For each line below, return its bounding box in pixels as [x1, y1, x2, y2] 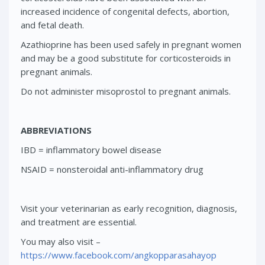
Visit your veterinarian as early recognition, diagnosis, [21, 202, 237, 214]
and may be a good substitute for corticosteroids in [21, 51, 231, 64]
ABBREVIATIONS [21, 124, 92, 136]
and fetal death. [21, 18, 84, 31]
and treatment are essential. [21, 215, 137, 228]
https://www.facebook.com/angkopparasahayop [21, 248, 216, 261]
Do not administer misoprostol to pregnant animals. [21, 85, 231, 97]
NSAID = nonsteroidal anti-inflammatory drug [21, 163, 203, 175]
